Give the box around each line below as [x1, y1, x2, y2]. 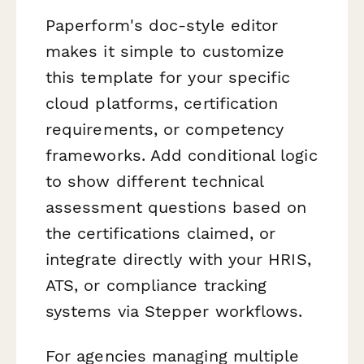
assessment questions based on [45, 197, 307, 218]
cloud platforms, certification [45, 93, 279, 114]
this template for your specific [45, 67, 291, 88]
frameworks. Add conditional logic [45, 145, 318, 166]
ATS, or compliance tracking [45, 275, 267, 296]
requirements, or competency [45, 119, 284, 140]
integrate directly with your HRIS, [45, 249, 311, 270]
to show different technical [45, 171, 264, 192]
